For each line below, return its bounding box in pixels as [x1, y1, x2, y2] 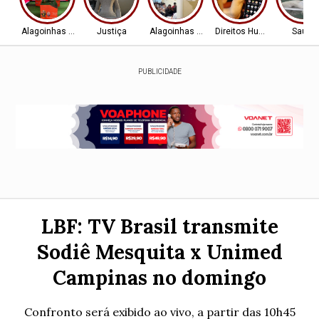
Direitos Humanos [215, 26, 287, 36]
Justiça [97, 26, 127, 36]
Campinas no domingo [53, 265, 266, 291]
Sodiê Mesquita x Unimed [36, 239, 283, 265]
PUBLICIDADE [137, 68, 182, 75]
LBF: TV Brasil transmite [41, 214, 278, 239]
